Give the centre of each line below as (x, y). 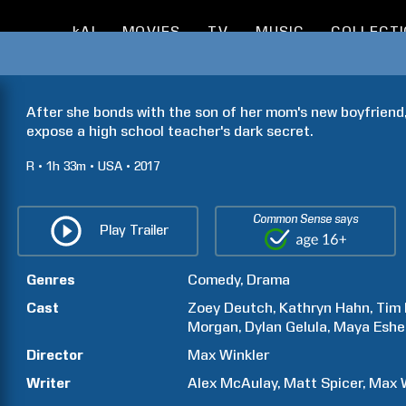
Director (55, 355)
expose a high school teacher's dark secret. (169, 131)
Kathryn (306, 308)
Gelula (307, 327)
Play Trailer (134, 230)
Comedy (214, 280)
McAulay (249, 383)
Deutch (249, 308)
